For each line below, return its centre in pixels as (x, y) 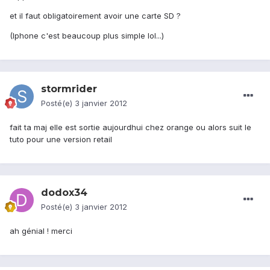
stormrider (69, 89)
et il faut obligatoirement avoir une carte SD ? (95, 16)
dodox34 (64, 193)
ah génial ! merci (41, 231)
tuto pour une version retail (61, 140)
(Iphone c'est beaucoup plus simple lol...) (87, 36)
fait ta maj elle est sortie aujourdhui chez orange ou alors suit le (130, 127)
